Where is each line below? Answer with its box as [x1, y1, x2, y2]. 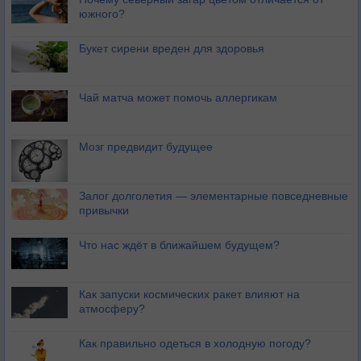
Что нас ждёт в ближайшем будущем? [79, 239, 280, 252]
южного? [79, 7, 125, 21]
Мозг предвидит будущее [79, 140, 213, 154]
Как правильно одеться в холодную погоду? [79, 337, 311, 351]
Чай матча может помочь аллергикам [79, 91, 277, 105]
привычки [79, 204, 129, 218]
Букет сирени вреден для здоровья [79, 42, 264, 56]
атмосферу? [79, 302, 145, 316]
